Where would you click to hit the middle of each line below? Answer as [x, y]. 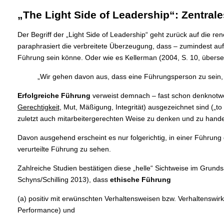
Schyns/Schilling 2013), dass [63, 180]
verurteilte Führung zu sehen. [64, 149]
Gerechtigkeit [38, 107]
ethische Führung [141, 180]
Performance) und [46, 210]
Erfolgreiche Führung [54, 96]
